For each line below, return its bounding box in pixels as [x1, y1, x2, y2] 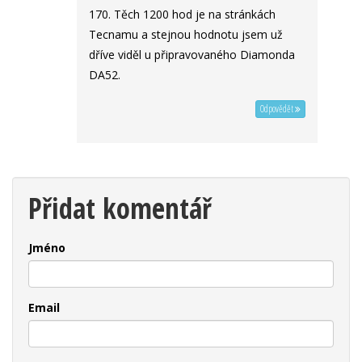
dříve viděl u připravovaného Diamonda [89, 47, 295, 63]
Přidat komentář [28, 189, 212, 228]
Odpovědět [260, 102, 295, 116]
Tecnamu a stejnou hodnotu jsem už [89, 27, 283, 43]
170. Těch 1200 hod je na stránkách [89, 6, 276, 23]
